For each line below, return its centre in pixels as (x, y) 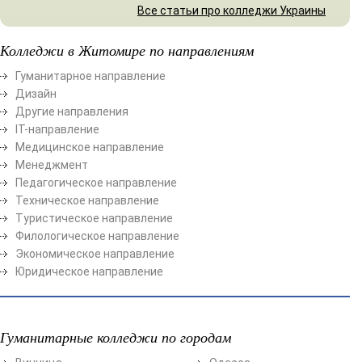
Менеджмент (52, 164)
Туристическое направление (94, 218)
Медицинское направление (90, 147)
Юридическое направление (89, 271)
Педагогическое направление (96, 182)
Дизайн (36, 93)
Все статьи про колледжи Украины (232, 10)
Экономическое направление (95, 253)
